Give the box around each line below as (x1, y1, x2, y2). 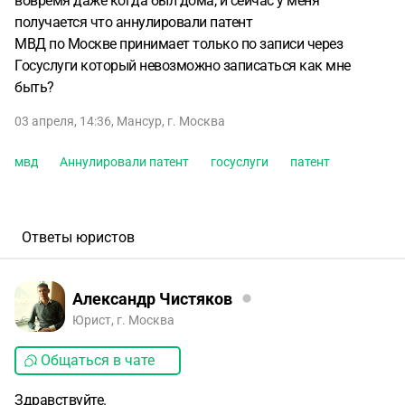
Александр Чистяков (72, 288, 232, 308)
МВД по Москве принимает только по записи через (14, 35, 343, 52)
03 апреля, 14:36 (14, 114, 111, 128)
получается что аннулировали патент (14, 14, 252, 31)
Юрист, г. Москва (72, 313, 174, 327)
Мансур (117, 114, 162, 128)
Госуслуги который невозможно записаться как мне (14, 57, 351, 74)
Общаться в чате (41, 352, 155, 369)
